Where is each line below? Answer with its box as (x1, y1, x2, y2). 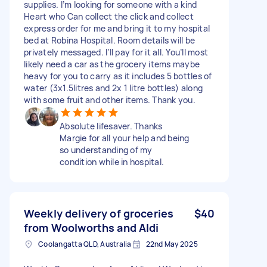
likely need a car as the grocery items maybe (24, 58, 200, 70)
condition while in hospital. (60, 156, 164, 167)
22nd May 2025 (145, 238, 198, 249)
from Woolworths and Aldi (24, 220, 159, 235)
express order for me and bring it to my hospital (24, 22, 210, 34)
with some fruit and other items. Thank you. (24, 94, 195, 105)
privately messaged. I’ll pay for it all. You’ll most (24, 46, 208, 58)
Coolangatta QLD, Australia (38, 238, 132, 249)
